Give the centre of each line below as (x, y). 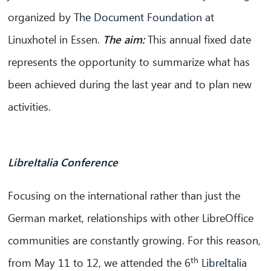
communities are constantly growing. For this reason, (135, 240)
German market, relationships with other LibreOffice (131, 218)
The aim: (124, 39)
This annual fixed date (198, 39)
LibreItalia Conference (63, 162)
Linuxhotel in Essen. (56, 39)
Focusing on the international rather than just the (124, 195)
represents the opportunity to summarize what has (129, 62)
